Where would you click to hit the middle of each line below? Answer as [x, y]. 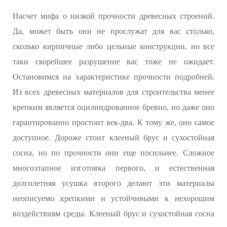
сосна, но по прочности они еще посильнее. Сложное [113, 153]
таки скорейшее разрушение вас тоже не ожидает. [113, 62]
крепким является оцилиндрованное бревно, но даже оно [113, 107]
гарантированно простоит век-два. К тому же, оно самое [113, 123]
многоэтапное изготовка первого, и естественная [113, 168]
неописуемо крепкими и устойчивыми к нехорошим [113, 199]
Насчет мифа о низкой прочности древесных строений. [113, 16]
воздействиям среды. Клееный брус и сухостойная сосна [113, 214]
